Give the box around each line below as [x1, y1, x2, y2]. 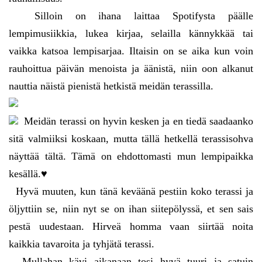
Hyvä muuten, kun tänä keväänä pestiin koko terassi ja [9, 185, 253, 198]
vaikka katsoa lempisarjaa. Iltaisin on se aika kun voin [9, 45, 253, 57]
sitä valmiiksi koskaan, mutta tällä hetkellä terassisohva [9, 133, 253, 145]
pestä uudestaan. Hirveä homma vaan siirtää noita [9, 220, 253, 233]
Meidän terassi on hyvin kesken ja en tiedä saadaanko [18, 115, 253, 127]
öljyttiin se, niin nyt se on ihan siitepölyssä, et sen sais [9, 203, 253, 215]
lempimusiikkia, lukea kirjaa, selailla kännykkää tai [9, 27, 253, 40]
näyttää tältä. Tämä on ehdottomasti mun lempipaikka [9, 150, 253, 163]
